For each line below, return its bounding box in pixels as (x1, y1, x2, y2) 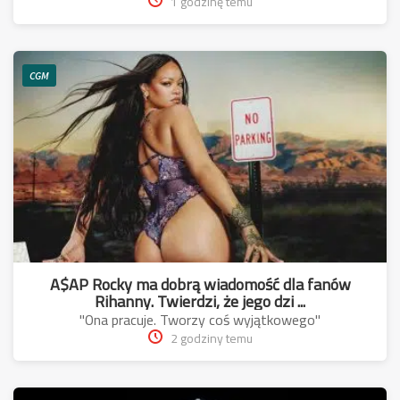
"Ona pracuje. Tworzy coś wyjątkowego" (79, 306, 321, 334)
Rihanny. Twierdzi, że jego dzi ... (95, 287, 305, 317)
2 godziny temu (170, 327, 253, 351)
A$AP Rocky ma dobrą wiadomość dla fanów (49, 270, 351, 300)
